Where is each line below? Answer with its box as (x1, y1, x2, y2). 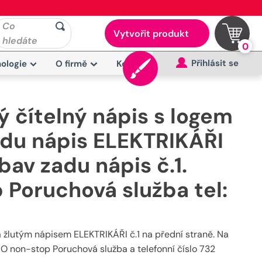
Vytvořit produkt (113, 27, 189, 40)
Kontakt (116, 58, 151, 70)
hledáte (2, 35, 37, 47)
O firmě (56, 58, 88, 70)
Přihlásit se (191, 57, 239, 69)
